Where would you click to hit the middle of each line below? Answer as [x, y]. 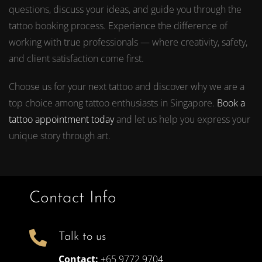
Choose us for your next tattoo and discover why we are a [127, 86]
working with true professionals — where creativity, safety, [128, 42]
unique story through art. [60, 135]
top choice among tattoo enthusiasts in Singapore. [113, 103]
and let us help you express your [182, 119]
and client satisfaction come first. [76, 58]
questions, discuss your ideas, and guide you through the [125, 9]
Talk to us [82, 237]
